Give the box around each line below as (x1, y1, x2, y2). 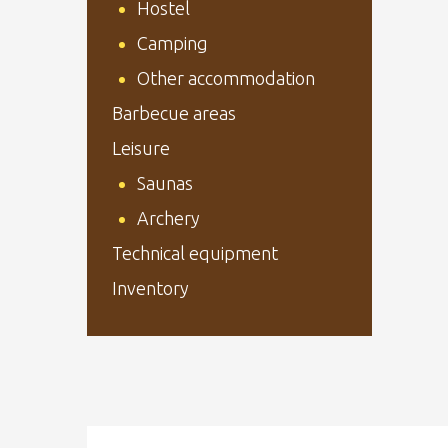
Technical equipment (112, 243, 278, 263)
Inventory (112, 278, 189, 298)
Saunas (137, 173, 193, 193)
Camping (137, 33, 208, 53)
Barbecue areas (112, 103, 236, 123)
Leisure (112, 138, 170, 158)
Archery (137, 208, 200, 228)
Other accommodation (137, 68, 315, 88)
